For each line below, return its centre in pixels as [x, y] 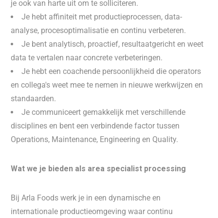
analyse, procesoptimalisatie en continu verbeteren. [99, 30]
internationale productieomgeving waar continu [92, 211]
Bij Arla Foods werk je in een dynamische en [86, 198]
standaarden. [34, 99]
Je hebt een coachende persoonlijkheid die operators [111, 71]
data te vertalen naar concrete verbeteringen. [87, 58]
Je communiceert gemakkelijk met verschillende [104, 112]
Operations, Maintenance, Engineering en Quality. [95, 139]
